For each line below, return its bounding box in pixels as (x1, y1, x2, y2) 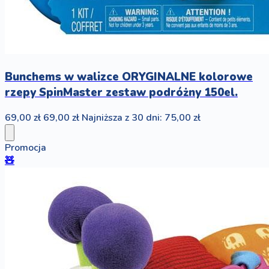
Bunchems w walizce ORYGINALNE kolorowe (5, 68, 253, 85)
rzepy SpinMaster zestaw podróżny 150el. (5, 84, 238, 100)
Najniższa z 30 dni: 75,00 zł (82, 111, 201, 125)
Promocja (5, 141, 46, 155)
